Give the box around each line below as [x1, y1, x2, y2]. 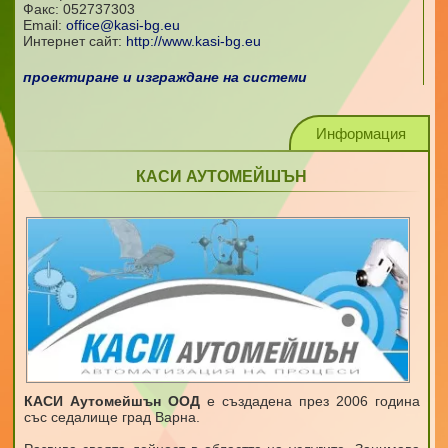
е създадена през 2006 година [199, 392, 420, 409]
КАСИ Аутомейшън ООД [23, 392, 200, 409]
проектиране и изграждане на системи [22, 69, 307, 85]
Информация [316, 125, 407, 142]
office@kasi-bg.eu [65, 17, 180, 33]
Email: [22, 17, 66, 33]
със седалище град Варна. [23, 408, 200, 425]
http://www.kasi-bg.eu [125, 33, 261, 49]
